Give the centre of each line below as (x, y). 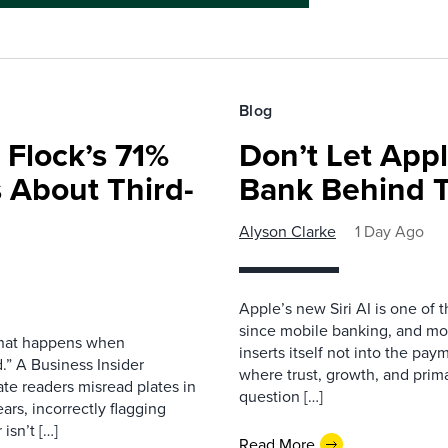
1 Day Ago (389, 231)
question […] (281, 396)
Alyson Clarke (287, 231)
